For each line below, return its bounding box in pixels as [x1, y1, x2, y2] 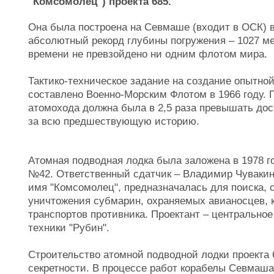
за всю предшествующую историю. [28, 116, 202, 127]
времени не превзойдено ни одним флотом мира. [28, 48, 267, 60]
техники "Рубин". [28, 222, 109, 234]
